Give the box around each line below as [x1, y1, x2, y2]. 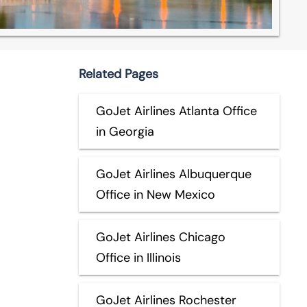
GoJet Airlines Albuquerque [95, 165, 251, 182]
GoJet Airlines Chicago [95, 228, 225, 245]
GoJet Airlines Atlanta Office [95, 102, 257, 119]
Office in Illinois [95, 249, 181, 266]
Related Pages [78, 65, 158, 82]
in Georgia [95, 123, 154, 140]
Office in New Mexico [95, 186, 215, 203]
